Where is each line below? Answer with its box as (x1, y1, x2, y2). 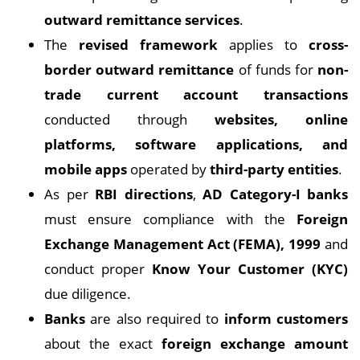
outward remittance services (44, 10, 239, 30)
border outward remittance (44, 59, 235, 80)
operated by (127, 159, 210, 179)
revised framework (79, 35, 218, 55)
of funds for (234, 59, 318, 80)
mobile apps (44, 159, 127, 179)
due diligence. (44, 284, 131, 304)
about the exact (44, 333, 162, 354)
